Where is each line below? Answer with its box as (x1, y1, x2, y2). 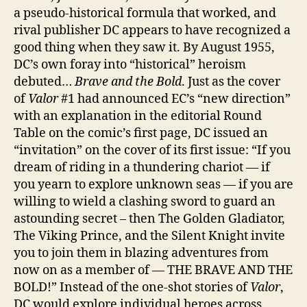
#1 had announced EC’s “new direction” (61, 90, 291, 107)
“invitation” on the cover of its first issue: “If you (14, 142, 291, 158)
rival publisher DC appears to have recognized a (14, 22, 291, 38)
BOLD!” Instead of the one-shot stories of (14, 279, 250, 295)
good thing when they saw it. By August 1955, (14, 39, 275, 56)
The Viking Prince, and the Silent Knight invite (14, 228, 285, 244)
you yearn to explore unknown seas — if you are (14, 176, 293, 193)
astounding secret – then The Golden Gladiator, (14, 210, 285, 227)
